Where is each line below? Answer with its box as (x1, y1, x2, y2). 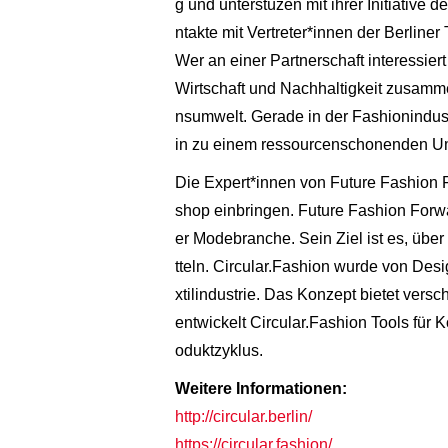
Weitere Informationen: (174, 379, 347, 397)
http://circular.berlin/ (174, 407, 312, 425)
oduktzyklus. (174, 341, 263, 359)
